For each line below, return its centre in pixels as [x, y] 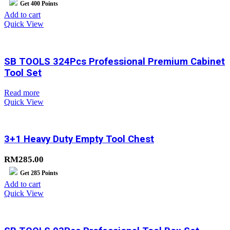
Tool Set [23, 73]
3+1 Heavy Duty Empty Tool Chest [79, 139]
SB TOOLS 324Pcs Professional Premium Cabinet [114, 61]
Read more [22, 92]
